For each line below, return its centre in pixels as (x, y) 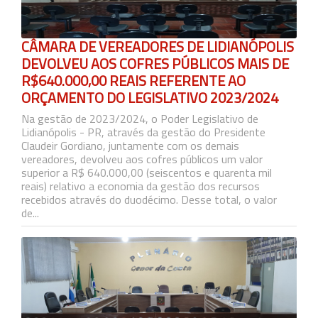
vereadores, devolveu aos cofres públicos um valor (142, 159)
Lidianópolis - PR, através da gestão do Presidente (143, 132)
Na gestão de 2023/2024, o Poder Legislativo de (140, 119)
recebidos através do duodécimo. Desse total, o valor (149, 199)
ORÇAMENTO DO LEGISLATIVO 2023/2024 (150, 98)
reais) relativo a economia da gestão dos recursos (141, 186)
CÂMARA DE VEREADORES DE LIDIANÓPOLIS (158, 46)
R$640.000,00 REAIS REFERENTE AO (133, 81)
